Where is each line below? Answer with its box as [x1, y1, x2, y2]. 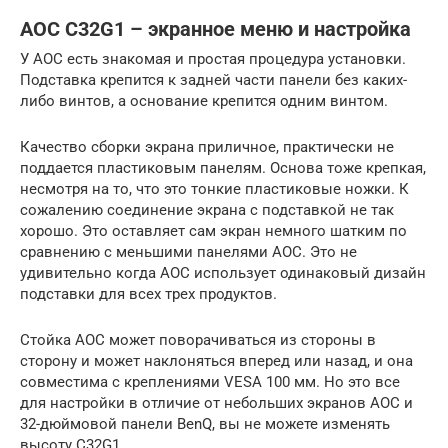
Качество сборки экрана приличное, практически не [20, 138, 394, 157]
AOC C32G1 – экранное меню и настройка [20, 17, 411, 41]
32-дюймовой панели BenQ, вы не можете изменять [20, 415, 390, 434]
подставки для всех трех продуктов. [20, 285, 277, 304]
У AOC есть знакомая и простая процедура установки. [20, 50, 406, 69]
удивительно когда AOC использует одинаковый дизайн [20, 264, 426, 283]
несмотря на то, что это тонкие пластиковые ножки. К [20, 180, 409, 199]
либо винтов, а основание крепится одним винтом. [20, 92, 388, 111]
